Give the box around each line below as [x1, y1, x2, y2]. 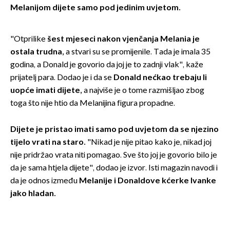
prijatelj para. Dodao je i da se [10, 72, 113, 83]
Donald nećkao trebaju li [113, 72, 207, 83]
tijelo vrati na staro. [10, 137, 86, 147]
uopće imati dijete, [10, 85, 82, 95]
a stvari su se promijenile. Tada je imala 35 [66, 47, 210, 57]
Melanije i [79, 176, 118, 186]
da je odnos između [10, 176, 79, 186]
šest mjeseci [46, 34, 97, 44]
